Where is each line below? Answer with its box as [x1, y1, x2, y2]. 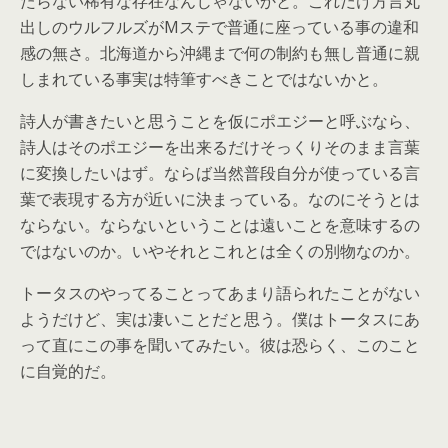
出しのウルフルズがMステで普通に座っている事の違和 [20, 16, 419, 38]
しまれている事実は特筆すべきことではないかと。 [20, 68, 388, 90]
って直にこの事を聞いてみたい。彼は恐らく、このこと [20, 334, 420, 356]
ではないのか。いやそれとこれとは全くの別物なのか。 [20, 240, 420, 262]
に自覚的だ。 [20, 360, 116, 382]
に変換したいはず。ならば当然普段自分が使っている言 [20, 162, 420, 184]
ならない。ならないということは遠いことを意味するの [20, 214, 420, 236]
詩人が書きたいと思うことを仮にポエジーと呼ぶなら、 [20, 110, 420, 132]
